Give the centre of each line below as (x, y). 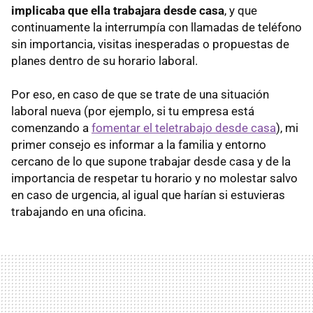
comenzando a (51, 128)
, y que (241, 10)
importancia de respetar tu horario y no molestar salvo (154, 178)
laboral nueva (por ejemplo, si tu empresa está (133, 111)
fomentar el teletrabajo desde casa (184, 128)
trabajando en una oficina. (79, 211)
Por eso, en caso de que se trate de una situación (140, 94)
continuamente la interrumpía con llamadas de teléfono (156, 27)
